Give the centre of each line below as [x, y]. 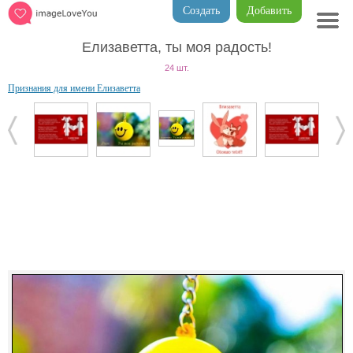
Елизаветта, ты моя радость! [176, 47]
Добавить [269, 11]
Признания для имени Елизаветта [74, 88]
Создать [201, 11]
